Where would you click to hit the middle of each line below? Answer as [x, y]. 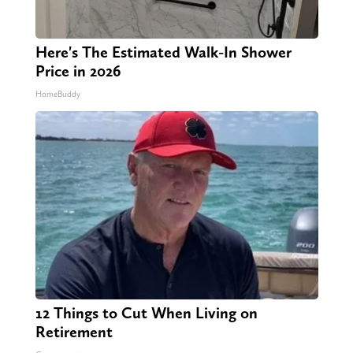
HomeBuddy [58, 94]
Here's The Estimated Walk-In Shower [163, 52]
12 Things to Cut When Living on [146, 312]
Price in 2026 [78, 71]
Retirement [74, 331]
